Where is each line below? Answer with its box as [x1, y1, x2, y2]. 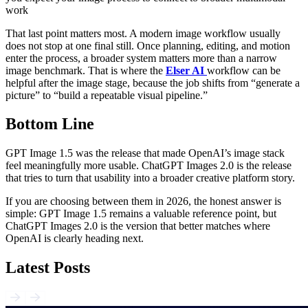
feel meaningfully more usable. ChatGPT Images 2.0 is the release [5, 159, 291, 172]
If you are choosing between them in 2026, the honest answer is [5, 195, 281, 208]
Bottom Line [5, 115, 94, 133]
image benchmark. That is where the [5, 64, 166, 76]
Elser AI [166, 64, 204, 76]
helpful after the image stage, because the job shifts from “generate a [5, 76, 300, 89]
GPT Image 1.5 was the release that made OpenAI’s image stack [5, 147, 285, 159]
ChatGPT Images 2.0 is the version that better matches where [5, 220, 270, 232]
